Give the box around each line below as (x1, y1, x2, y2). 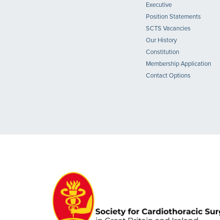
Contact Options (146, 73, 191, 79)
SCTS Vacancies (146, 26, 191, 32)
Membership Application (146, 61, 211, 67)
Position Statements (146, 14, 201, 20)
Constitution (146, 49, 179, 55)
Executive (146, 2, 172, 8)
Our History (146, 37, 177, 44)
